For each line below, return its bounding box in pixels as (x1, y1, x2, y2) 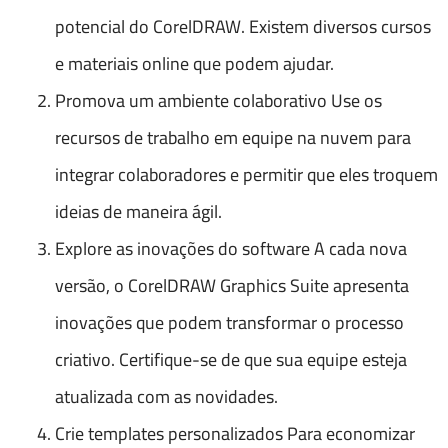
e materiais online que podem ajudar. (55, 46, 334, 80)
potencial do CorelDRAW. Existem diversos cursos (55, 9, 431, 43)
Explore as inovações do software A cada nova (55, 231, 407, 265)
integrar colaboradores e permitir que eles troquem (55, 157, 438, 191)
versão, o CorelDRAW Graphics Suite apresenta (55, 268, 409, 302)
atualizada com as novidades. (55, 379, 278, 413)
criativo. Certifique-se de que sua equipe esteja (55, 342, 407, 376)
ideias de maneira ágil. (55, 194, 222, 228)
